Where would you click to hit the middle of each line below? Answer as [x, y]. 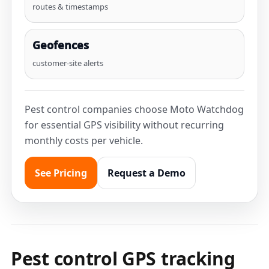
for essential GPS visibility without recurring [124, 125]
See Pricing [61, 173]
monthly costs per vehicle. [84, 141]
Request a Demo [147, 173]
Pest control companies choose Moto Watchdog [134, 109]
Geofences [61, 45]
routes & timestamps [70, 7]
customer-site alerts [68, 63]
